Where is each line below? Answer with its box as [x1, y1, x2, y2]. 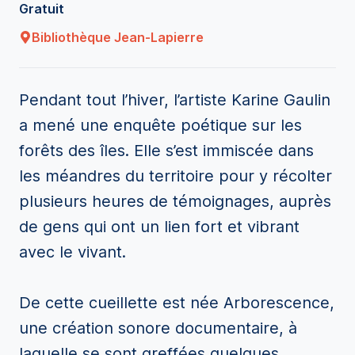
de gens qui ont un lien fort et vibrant [19, 217, 300, 236]
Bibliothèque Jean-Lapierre [32, 29, 204, 45]
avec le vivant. [19, 242, 126, 261]
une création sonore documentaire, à [19, 319, 297, 338]
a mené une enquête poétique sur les [19, 116, 302, 135]
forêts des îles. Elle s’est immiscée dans [19, 141, 314, 160]
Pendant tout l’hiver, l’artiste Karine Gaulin [19, 90, 330, 109]
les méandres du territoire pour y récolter [19, 166, 332, 185]
